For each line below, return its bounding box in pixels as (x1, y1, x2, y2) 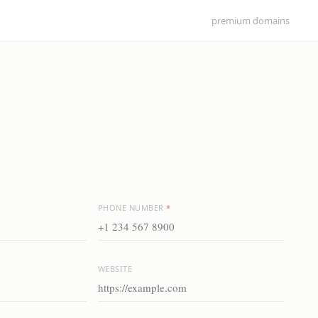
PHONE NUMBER (97, 202, 167, 213)
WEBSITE (97, 263, 133, 274)
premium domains (212, 14, 290, 27)
